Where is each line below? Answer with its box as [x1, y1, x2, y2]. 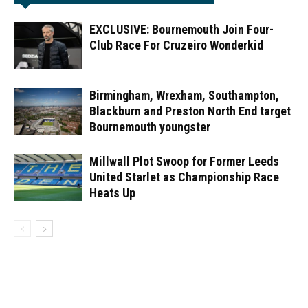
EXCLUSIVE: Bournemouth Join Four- [89, 21, 274, 36]
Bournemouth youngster [89, 119, 210, 134]
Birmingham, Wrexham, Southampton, [89, 87, 279, 102]
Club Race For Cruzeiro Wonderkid [89, 37, 263, 52]
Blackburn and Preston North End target [89, 103, 291, 118]
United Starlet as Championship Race [89, 169, 279, 184]
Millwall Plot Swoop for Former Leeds [89, 153, 279, 168]
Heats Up [89, 185, 135, 200]
